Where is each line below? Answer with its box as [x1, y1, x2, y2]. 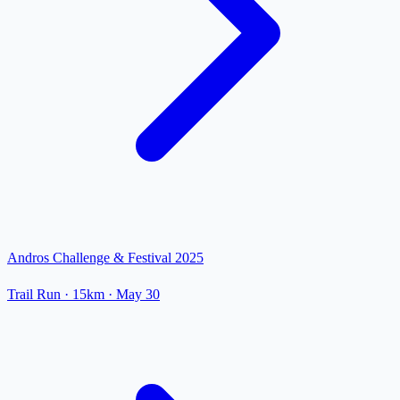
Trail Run [7, 287, 61, 303]
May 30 [116, 287, 160, 303]
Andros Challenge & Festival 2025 [7, 250, 204, 266]
